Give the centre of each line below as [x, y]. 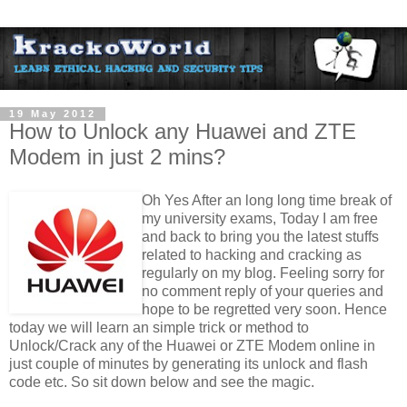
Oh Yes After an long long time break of [267, 201]
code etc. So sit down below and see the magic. [162, 382]
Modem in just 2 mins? [117, 157]
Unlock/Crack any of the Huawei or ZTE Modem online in [192, 346]
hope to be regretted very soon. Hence [264, 310]
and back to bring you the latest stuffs [260, 237]
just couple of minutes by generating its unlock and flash [189, 364]
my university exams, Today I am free [260, 219]
